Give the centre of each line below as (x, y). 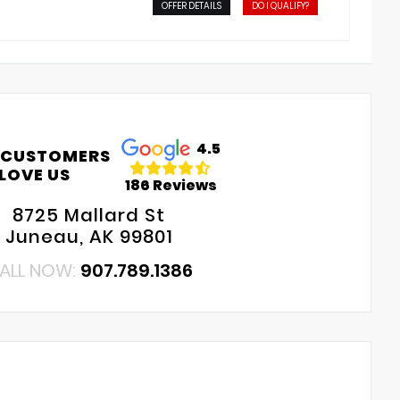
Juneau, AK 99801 (89, 236)
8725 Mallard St (89, 215)
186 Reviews (171, 186)
